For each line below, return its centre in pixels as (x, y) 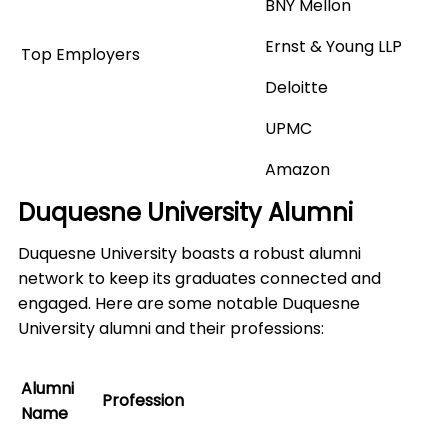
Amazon (297, 170)
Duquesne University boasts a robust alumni (189, 254)
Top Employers (80, 55)
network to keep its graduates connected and (199, 279)
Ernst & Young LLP (333, 47)
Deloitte (296, 88)
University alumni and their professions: (171, 329)
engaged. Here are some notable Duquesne (189, 304)
